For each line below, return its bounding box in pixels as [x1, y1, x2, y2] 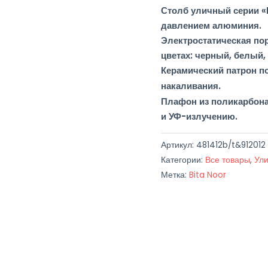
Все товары [205, 154, 250, 166]
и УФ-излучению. [160, 109, 237, 123]
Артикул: [160, 139, 196, 151]
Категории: [160, 154, 205, 166]
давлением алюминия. [160, 19, 261, 32]
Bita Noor [188, 169, 226, 181]
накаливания [160, 79, 218, 92]
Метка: [160, 169, 189, 181]
